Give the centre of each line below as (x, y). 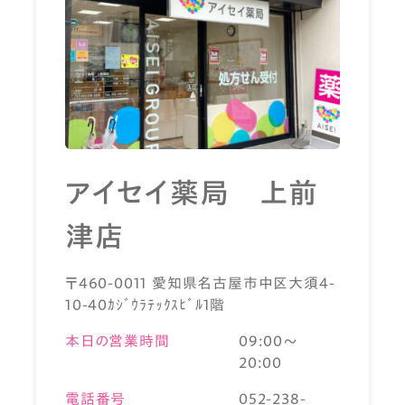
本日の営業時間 (118, 341)
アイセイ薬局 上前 (192, 193)
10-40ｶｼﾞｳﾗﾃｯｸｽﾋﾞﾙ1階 (146, 305)
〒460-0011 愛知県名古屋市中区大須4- (200, 283)
